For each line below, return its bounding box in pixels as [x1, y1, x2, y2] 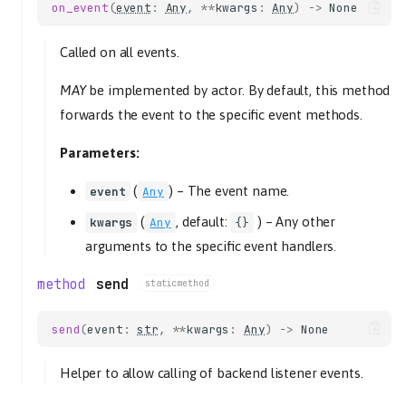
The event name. [187, 182, 290, 198]
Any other [275, 214, 336, 229]
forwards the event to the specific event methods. [60, 106, 362, 122]
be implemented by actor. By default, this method [85, 82, 391, 98]
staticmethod [145, 277, 209, 289]
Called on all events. [60, 43, 179, 60]
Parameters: [60, 144, 140, 160]
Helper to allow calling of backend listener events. [60, 365, 363, 381]
